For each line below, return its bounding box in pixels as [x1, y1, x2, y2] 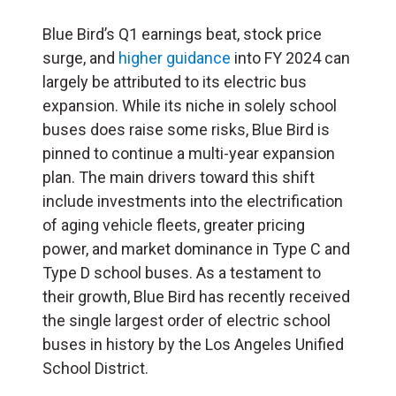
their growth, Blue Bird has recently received [42, 287, 350, 307]
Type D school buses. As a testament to [42, 263, 321, 283]
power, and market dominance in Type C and [42, 240, 350, 259]
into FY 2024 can [231, 49, 350, 68]
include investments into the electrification [42, 192, 343, 211]
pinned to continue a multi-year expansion [42, 144, 335, 164]
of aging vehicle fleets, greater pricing [42, 216, 305, 235]
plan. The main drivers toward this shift [42, 168, 315, 187]
